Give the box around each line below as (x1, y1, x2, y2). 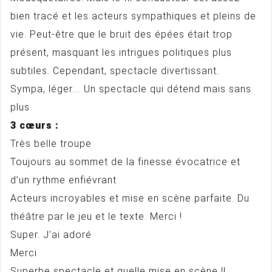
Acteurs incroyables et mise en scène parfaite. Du (10, 192, 250, 204)
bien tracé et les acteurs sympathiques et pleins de (10, 10, 256, 22)
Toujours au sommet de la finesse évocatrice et (10, 156, 240, 168)
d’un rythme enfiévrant (10, 174, 117, 186)
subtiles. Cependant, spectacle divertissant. (10, 65, 219, 76)
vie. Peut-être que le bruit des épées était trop (10, 29, 233, 40)
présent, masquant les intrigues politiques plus (10, 47, 232, 58)
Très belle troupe (10, 138, 92, 149)
